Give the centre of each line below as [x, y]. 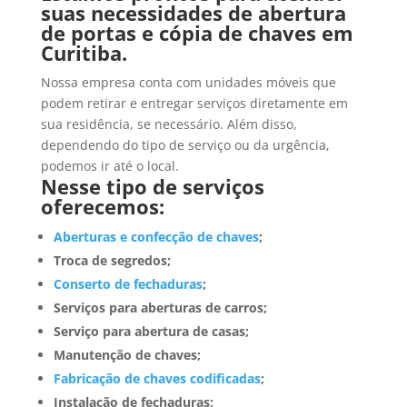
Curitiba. [84, 53]
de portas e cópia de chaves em [197, 33]
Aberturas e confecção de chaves [156, 237]
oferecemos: [102, 207]
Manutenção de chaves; [127, 355]
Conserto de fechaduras [128, 284]
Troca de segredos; [112, 261]
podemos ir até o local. [109, 166]
